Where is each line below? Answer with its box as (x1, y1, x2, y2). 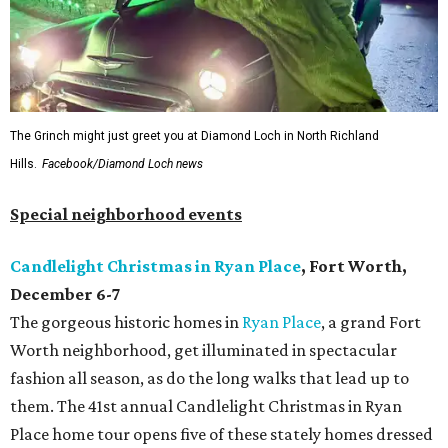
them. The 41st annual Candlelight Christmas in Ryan (10, 396, 402, 417)
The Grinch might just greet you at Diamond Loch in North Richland (10, 129, 379, 144)
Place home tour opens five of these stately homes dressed (10, 424, 433, 445)
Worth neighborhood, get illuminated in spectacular (10, 340, 397, 361)
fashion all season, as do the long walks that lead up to (10, 368, 409, 389)
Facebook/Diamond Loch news (42, 157, 203, 172)
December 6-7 (10, 284, 121, 305)
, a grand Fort (321, 312, 421, 333)
